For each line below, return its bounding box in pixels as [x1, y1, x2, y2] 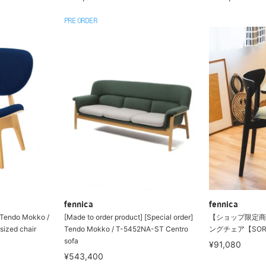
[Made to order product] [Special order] [64, 212, 193, 221]
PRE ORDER [64, 18, 97, 25]
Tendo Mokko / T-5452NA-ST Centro [64, 224, 188, 233]
